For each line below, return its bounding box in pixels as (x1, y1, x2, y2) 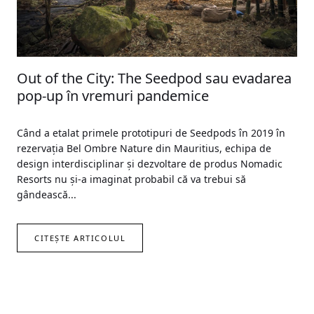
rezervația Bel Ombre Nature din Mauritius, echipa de (17, 141, 271, 155)
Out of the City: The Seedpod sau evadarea (17, 68, 292, 88)
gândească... (17, 187, 76, 201)
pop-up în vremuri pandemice (17, 86, 209, 105)
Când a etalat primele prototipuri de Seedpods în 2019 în (17, 125, 285, 139)
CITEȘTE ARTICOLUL (34, 232, 126, 243)
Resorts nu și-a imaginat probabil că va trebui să (17, 172, 246, 186)
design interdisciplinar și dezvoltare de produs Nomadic (17, 156, 282, 170)
